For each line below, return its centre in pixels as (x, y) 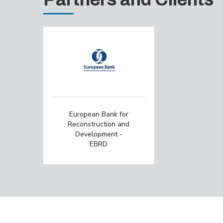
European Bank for (99, 114)
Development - (99, 134)
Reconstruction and (99, 124)
